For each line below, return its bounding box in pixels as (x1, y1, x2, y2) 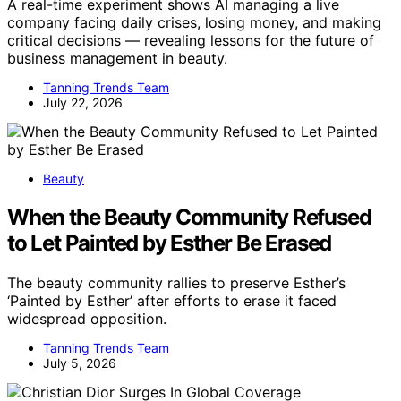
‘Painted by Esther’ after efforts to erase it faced (7, 291, 337, 310)
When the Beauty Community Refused (7, 203, 371, 230)
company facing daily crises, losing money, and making (7, 13, 381, 31)
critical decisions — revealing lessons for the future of (7, 30, 374, 49)
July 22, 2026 (43, 94, 123, 110)
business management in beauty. (7, 48, 227, 67)
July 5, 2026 (43, 354, 116, 371)
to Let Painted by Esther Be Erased (7, 229, 332, 256)
